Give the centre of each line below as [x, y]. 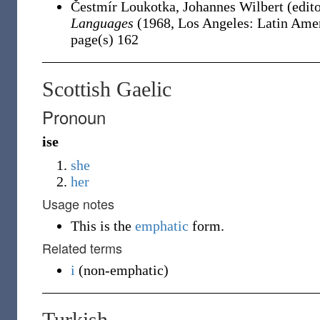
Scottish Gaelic [107, 89]
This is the [103, 226]
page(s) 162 [105, 39]
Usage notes [78, 204]
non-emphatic [124, 270]
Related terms [82, 248]
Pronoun [74, 117]
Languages [102, 23]
